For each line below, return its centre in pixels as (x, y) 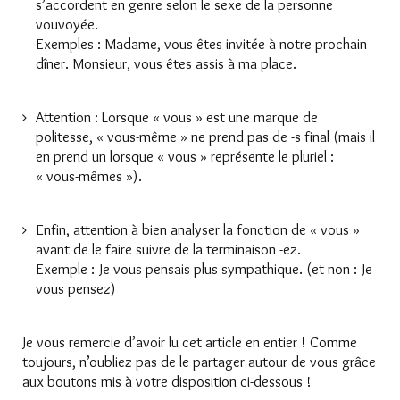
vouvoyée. (67, 25)
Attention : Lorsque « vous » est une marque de (177, 117)
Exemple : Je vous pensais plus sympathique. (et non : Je (204, 269)
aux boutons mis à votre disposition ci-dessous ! (167, 382)
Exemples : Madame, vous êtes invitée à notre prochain (201, 44)
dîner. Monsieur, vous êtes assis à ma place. (166, 64)
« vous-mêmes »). (89, 176)
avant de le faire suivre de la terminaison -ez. (168, 250)
